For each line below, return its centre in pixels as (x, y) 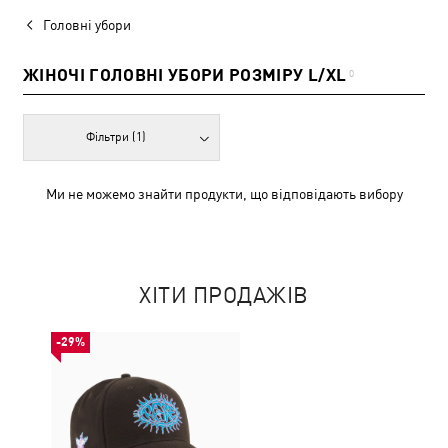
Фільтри (109, 137)
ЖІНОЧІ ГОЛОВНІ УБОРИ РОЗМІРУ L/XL (185, 75)
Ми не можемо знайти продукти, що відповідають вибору (224, 194)
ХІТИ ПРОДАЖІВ (224, 295)
